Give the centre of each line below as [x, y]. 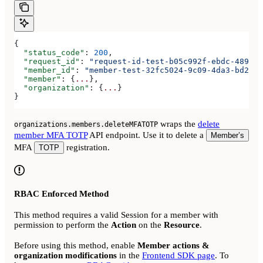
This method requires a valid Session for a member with [116, 215]
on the [150, 225]
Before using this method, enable [76, 246]
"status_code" [49, 52]
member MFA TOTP [51, 135]
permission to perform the [63, 225]
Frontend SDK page [178, 256]
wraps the [178, 124]
